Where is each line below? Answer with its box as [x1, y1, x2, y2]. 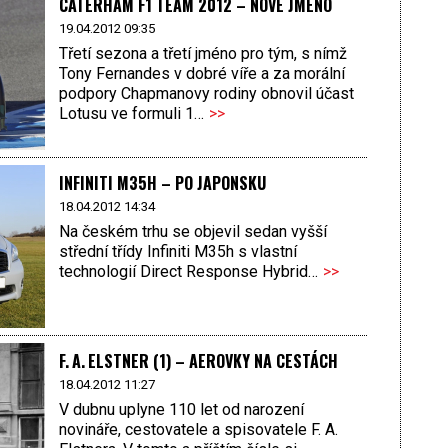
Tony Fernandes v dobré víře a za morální [58, 64, 345, 84]
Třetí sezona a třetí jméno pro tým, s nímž [58, 44, 347, 64]
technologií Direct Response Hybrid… [58, 262, 318, 282]
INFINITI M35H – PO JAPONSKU [58, 170, 266, 195]
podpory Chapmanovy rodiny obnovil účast [58, 84, 354, 104]
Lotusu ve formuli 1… [58, 104, 204, 124]
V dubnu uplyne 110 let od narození [58, 400, 304, 420]
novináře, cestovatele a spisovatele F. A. [58, 420, 338, 440]
